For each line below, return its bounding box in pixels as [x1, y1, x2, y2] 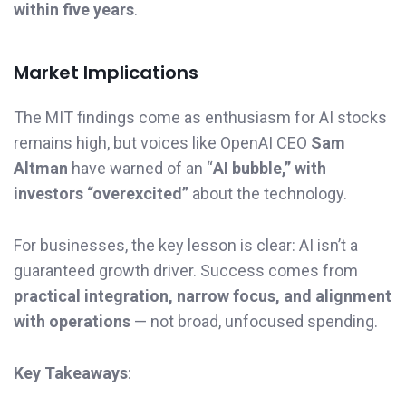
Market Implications [14, 59, 198, 85]
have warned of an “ [68, 158, 213, 178]
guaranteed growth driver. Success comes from [14, 260, 358, 280]
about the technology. [188, 183, 347, 203]
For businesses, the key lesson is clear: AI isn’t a [14, 235, 358, 255]
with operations [14, 311, 130, 331]
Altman [14, 158, 68, 178]
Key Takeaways [14, 362, 128, 382]
